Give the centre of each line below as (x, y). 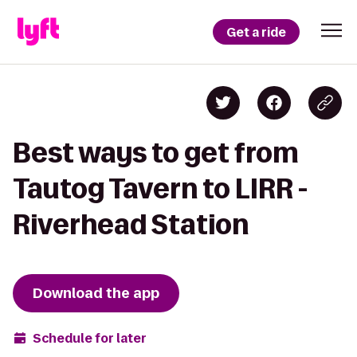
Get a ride (256, 32)
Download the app (96, 293)
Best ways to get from (156, 153)
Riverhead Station (131, 224)
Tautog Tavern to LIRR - (160, 188)
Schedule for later (90, 338)
